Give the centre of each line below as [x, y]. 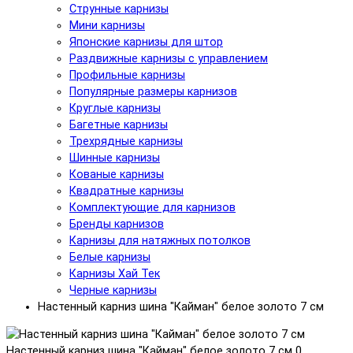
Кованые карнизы [117, 174]
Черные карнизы [113, 290]
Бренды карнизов [117, 224]
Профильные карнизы [127, 75]
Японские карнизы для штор [146, 42]
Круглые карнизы [115, 108]
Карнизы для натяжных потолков [160, 240]
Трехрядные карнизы [126, 141]
